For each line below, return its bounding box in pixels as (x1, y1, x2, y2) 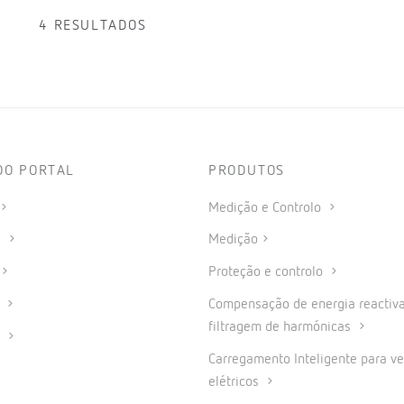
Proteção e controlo (208, 265, 326, 280)
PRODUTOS (208, 163, 285, 179)
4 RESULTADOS (39, 18, 147, 33)
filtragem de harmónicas (208, 319, 354, 335)
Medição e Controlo (208, 200, 325, 216)
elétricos (208, 374, 262, 390)
